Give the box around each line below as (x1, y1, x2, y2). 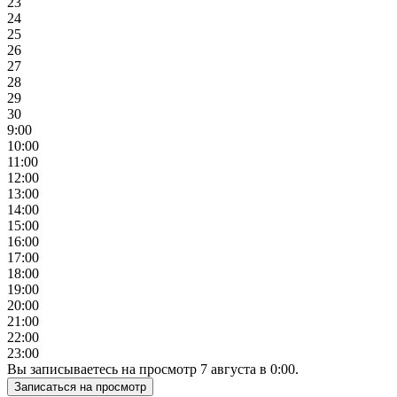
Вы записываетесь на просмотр (7, 362, 200, 378)
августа (211, 362, 256, 378)
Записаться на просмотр (96, 380, 146, 394)
